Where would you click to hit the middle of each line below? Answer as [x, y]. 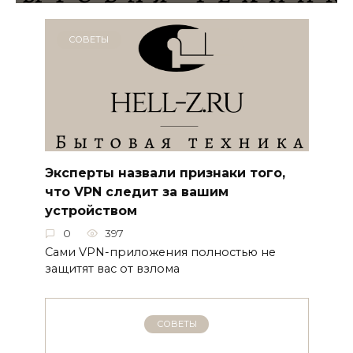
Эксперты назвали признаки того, [165, 173]
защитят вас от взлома [112, 268]
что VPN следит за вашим [136, 191]
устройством [91, 210]
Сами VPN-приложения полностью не [160, 252]
